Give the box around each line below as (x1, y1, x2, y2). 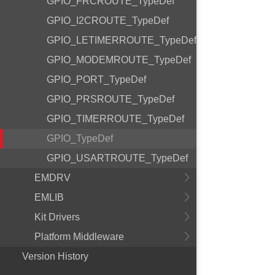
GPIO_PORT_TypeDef (47, 74, 146, 85)
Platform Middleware (34, 231, 124, 242)
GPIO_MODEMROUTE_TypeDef (47, 55, 191, 65)
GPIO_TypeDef (47, 133, 113, 144)
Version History (22, 251, 88, 261)
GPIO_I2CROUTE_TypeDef (47, 15, 169, 26)
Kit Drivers (34, 212, 80, 222)
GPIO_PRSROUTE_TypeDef (47, 94, 174, 104)
